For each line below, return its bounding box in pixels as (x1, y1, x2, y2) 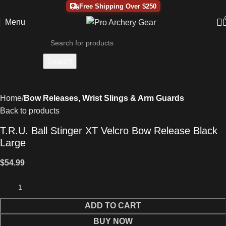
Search (46, 57, 73, 66)
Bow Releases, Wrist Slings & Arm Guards (24, 94, 184, 102)
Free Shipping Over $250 (79, 2, 156, 10)
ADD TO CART (85, 201, 141, 210)
